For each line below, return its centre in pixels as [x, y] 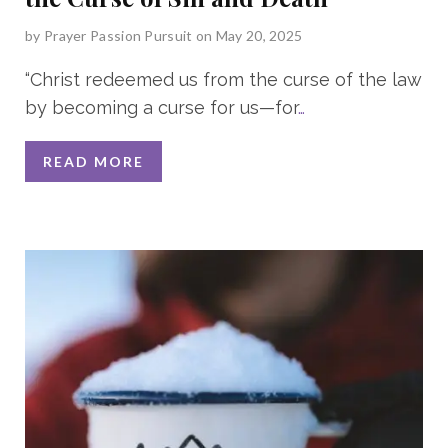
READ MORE [93, 161]
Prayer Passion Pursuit [118, 35]
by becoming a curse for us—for [161, 107]
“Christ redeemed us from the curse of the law [223, 79]
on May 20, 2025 [249, 35]
